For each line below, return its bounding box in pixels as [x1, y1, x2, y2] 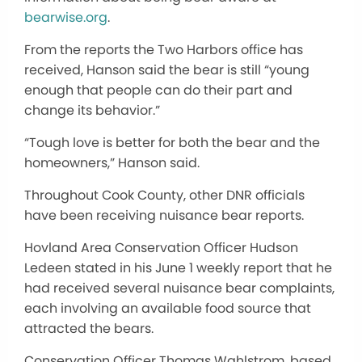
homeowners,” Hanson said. [24, 153, 200, 172]
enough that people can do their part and [24, 80, 293, 99]
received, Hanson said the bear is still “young [24, 60, 309, 79]
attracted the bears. [24, 318, 154, 338]
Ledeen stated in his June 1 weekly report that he [24, 258, 332, 277]
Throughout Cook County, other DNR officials [24, 185, 305, 204]
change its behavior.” [24, 100, 160, 120]
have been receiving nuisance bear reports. [24, 205, 304, 225]
